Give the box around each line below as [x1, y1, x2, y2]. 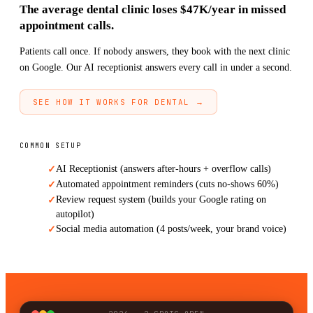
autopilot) [56, 208, 94, 219]
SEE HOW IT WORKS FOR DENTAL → [33, 96, 204, 107]
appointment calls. [20, 18, 114, 32]
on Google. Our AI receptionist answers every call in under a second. [20, 61, 292, 73]
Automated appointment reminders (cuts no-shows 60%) [56, 177, 279, 189]
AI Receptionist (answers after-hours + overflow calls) [56, 162, 271, 174]
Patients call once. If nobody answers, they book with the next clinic [20, 45, 290, 57]
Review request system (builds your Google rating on [56, 193, 266, 205]
